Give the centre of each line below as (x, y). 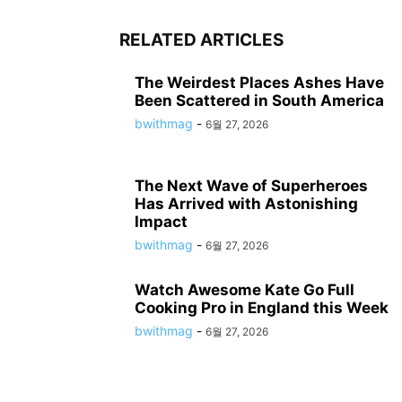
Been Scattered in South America (259, 101)
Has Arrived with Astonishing (246, 204)
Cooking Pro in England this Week (262, 308)
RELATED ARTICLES (201, 40)
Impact (161, 222)
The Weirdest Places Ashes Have (259, 83)
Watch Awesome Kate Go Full (245, 290)
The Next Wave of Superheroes (251, 186)
